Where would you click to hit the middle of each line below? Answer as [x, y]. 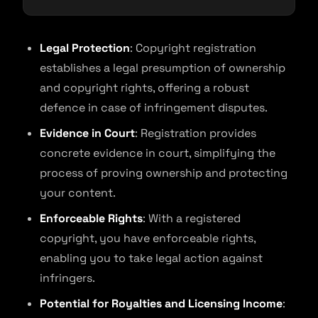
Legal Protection [85, 48]
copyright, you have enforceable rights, [148, 238]
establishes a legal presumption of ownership [163, 68]
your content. [78, 193]
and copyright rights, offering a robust [144, 88]
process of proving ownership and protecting [164, 173]
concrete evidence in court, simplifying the [158, 153]
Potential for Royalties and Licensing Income [161, 303]
